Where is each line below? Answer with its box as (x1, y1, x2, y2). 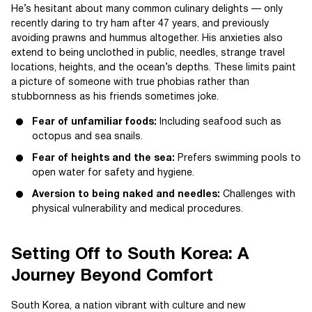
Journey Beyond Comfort (11, 269, 213, 284)
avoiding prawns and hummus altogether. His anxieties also (11, 34, 283, 43)
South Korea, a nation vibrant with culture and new (11, 302, 246, 311)
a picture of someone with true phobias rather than (11, 78, 249, 87)
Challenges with (220, 190, 295, 199)
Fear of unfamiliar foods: (32, 118, 157, 127)
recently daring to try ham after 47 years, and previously (11, 19, 269, 29)
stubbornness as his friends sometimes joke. (11, 93, 219, 102)
